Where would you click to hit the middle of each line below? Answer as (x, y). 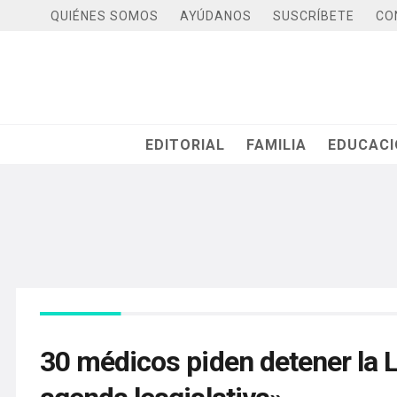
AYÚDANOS (216, 16)
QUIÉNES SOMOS (105, 16)
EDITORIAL (186, 144)
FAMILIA (277, 144)
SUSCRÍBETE (314, 16)
